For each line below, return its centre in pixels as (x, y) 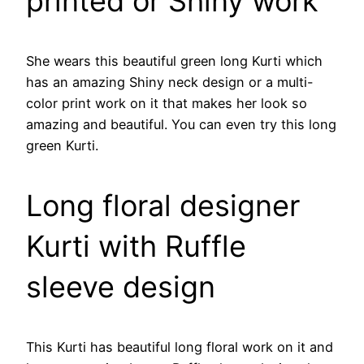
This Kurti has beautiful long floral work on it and (180, 347)
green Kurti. (62, 145)
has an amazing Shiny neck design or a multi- (170, 82)
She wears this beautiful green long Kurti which (174, 61)
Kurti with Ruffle (136, 246)
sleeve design (121, 286)
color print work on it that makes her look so (167, 103)
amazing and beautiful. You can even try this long (181, 124)
